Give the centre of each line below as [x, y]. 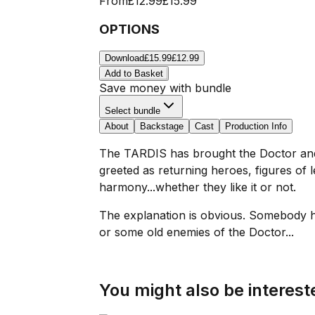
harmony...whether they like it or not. [197, 187]
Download [124, 58]
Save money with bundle [165, 88]
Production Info [256, 127]
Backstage [161, 127]
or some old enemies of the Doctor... [196, 232]
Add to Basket [134, 74]
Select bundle [132, 111]
